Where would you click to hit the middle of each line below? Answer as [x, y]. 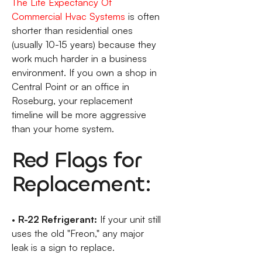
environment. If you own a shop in [84, 73]
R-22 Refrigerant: [57, 220]
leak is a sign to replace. [63, 248]
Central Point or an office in [70, 87]
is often [142, 17]
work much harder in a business [79, 59]
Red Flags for [76, 160]
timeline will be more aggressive [79, 115]
